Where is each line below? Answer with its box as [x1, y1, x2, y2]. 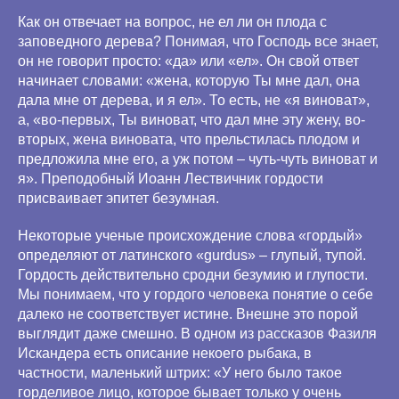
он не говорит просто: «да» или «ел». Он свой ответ [18, 53, 359, 69]
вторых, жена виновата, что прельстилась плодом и [18, 132, 360, 147]
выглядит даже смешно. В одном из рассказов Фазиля [18, 326, 377, 341]
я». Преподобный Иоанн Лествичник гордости [18, 171, 323, 186]
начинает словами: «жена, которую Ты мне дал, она [18, 73, 360, 88]
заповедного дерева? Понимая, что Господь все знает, [18, 34, 379, 49]
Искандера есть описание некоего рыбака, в [18, 346, 312, 361]
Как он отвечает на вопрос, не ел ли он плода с [18, 14, 327, 29]
